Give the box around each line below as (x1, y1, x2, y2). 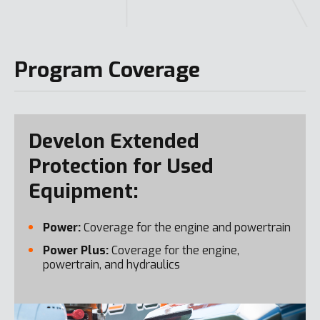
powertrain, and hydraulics (43, 257, 180, 272)
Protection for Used (29, 153, 214, 179)
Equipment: (29, 178, 139, 204)
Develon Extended (29, 128, 199, 154)
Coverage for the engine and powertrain (81, 220, 291, 235)
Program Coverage (14, 56, 200, 84)
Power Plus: (43, 243, 109, 258)
